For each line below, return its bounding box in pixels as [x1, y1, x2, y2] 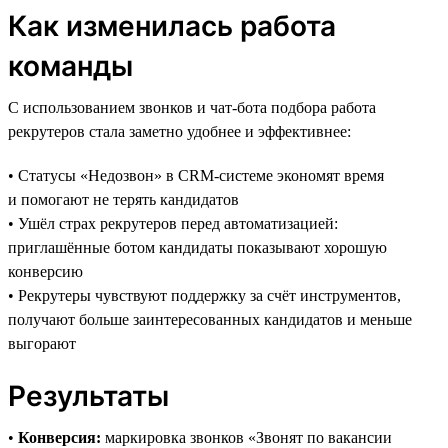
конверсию [8, 262, 83, 280]
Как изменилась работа [8, 8, 336, 43]
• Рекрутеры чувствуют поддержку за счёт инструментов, [8, 286, 401, 304]
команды [8, 48, 133, 83]
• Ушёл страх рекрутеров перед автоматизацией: [8, 214, 338, 232]
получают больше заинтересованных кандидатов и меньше [8, 310, 412, 328]
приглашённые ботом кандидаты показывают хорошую [8, 238, 387, 256]
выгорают [8, 334, 76, 352]
